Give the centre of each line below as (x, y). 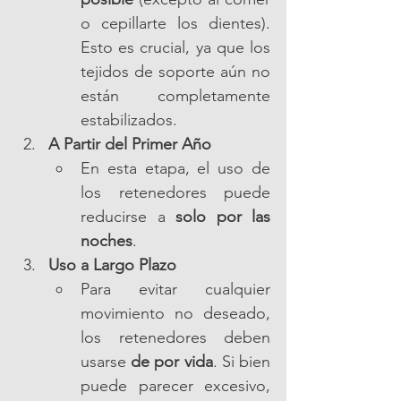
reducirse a (128, 217)
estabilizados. (129, 120)
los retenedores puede (175, 193)
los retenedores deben (175, 338)
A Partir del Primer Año (130, 145)
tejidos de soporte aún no (175, 72)
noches (107, 241)
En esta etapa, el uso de (175, 169)
